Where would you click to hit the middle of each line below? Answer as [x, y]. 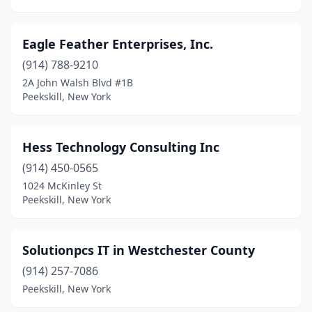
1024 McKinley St [62, 186]
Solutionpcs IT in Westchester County [139, 250]
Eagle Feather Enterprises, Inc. [118, 44]
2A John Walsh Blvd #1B [78, 83]
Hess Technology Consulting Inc [121, 147]
